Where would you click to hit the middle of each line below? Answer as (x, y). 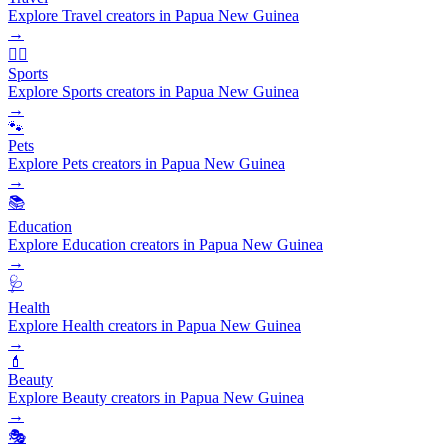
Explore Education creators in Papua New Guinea (165, 244)
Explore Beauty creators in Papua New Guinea (156, 397)
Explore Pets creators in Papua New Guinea (146, 163)
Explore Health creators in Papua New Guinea (154, 325)
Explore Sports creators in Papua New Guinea (153, 91)
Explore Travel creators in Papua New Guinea (153, 15)
